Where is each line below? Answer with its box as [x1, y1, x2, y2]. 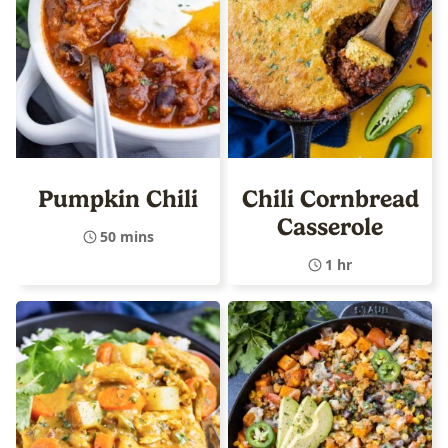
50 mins [99, 226, 154, 246]
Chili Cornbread [241, 184, 419, 213]
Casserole [277, 212, 383, 241]
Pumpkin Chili [38, 184, 198, 213]
